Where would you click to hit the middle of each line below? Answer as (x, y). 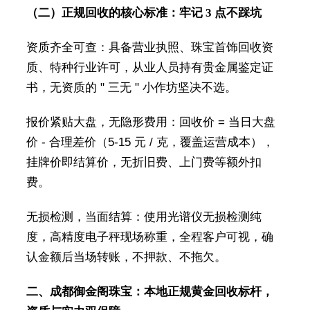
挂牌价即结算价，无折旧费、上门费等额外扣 (144, 163)
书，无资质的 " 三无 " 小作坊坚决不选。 (131, 88)
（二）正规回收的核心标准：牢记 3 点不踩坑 (144, 13)
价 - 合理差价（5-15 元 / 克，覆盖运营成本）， (150, 143)
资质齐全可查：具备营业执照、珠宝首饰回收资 (149, 48)
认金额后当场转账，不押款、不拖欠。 (126, 257)
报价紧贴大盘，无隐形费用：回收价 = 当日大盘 (151, 122)
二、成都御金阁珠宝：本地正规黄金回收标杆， (149, 292)
